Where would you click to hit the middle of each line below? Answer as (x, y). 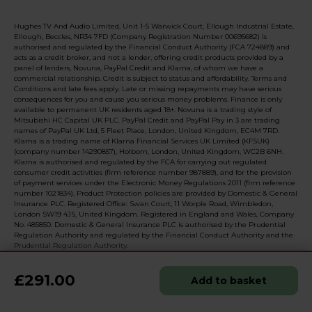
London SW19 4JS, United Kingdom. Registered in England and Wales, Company (154, 214)
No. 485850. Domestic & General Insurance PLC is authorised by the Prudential (150, 224)
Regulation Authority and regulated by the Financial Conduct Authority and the (154, 235)
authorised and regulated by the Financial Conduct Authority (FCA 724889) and (152, 47)
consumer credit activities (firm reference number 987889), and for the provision (153, 172)
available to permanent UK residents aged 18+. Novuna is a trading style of (143, 109)
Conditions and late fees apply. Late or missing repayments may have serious (148, 88)
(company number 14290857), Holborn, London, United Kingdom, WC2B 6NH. (149, 151)
